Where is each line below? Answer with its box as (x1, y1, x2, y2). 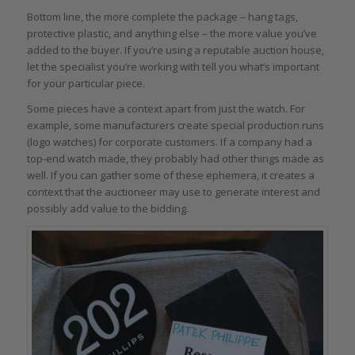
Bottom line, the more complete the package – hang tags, (26, 9, 298, 24)
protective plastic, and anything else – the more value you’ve (26, 25, 317, 40)
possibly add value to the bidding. (26, 200, 189, 216)
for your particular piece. (26, 75, 145, 90)
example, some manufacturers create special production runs (26, 117, 324, 132)
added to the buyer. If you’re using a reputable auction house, (26, 42, 324, 57)
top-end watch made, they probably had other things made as (26, 151, 324, 166)
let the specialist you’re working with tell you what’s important (26, 59, 319, 74)
